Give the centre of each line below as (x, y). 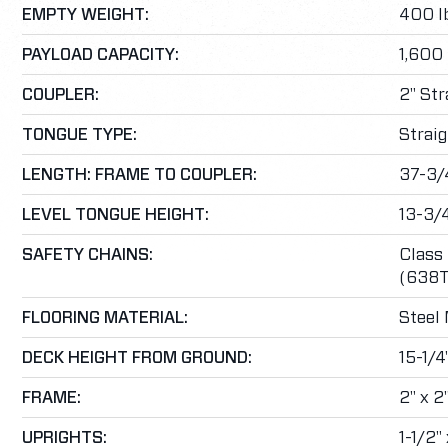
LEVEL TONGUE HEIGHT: (115, 214)
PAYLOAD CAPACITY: (100, 54)
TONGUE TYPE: (79, 134)
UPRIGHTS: (64, 437)
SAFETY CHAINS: (87, 254)
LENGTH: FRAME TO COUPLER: (139, 174)
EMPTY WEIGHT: (85, 14)
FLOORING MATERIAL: (105, 317)
